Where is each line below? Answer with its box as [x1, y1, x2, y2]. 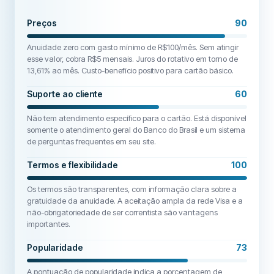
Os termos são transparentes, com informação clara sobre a [27, 184, 237, 194]
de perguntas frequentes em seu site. [27, 136, 157, 146]
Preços [27, 18, 57, 28]
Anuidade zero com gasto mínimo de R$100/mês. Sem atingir [27, 42, 239, 52]
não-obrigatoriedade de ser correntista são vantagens [27, 207, 218, 217]
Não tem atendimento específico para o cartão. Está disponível [27, 113, 247, 123]
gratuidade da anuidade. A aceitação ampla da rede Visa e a [27, 196, 243, 206]
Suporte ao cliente [27, 89, 103, 99]
